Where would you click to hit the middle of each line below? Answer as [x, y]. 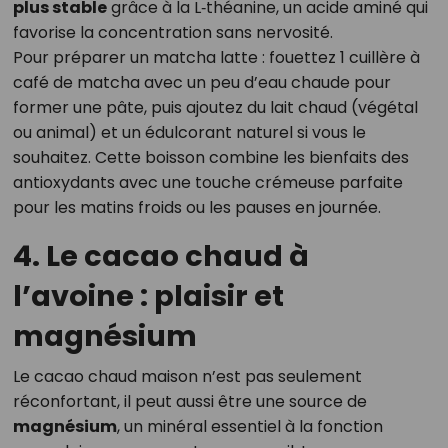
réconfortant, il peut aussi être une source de [189, 402]
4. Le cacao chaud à [160, 256]
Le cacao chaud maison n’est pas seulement [187, 377]
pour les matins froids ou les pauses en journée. [196, 208]
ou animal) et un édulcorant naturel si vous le [189, 133]
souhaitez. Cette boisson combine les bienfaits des [210, 158]
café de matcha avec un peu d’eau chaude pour [201, 83]
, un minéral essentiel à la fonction [249, 427]
